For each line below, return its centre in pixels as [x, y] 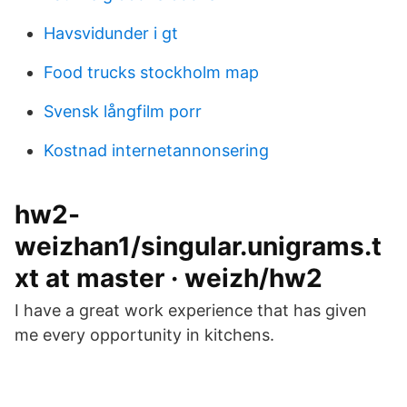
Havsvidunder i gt [111, 33]
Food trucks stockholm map [151, 72]
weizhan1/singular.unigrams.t [198, 246]
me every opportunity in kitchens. [144, 335]
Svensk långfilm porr [123, 111]
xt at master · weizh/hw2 [169, 278]
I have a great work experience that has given [191, 310]
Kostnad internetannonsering [156, 150]
